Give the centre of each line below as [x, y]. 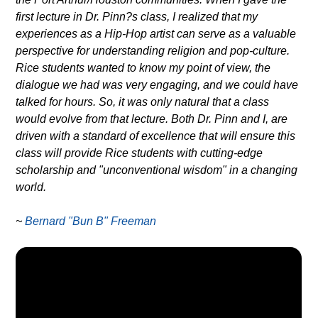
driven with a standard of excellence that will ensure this [156, 136]
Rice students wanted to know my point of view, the [143, 67]
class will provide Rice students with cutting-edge [139, 153]
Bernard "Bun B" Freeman [91, 221]
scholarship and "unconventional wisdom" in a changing [157, 170]
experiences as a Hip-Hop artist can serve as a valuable [156, 33]
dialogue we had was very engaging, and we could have [157, 84]
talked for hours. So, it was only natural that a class [143, 102]
